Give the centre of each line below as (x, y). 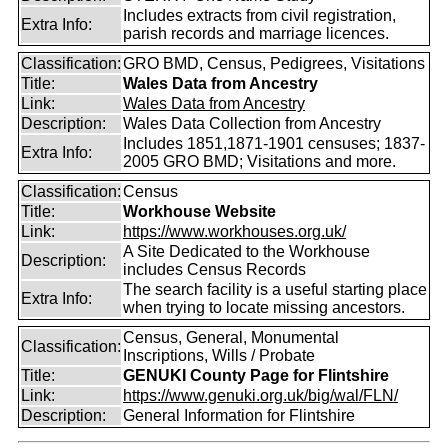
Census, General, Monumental (231, 337)
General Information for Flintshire (239, 415)
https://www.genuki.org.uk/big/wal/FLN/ (260, 395)
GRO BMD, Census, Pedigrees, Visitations (274, 63)
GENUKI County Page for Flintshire (256, 375)
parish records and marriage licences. (256, 33)
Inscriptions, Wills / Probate (219, 355)
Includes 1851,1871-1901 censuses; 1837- (274, 143)
